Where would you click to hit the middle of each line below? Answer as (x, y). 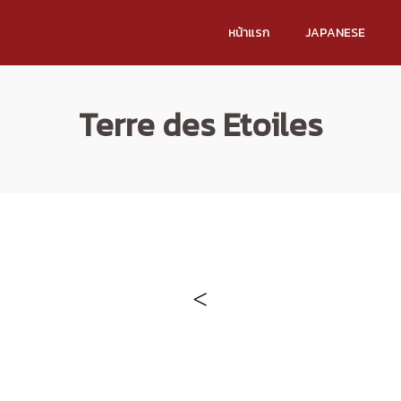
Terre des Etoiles (200, 124)
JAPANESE (335, 32)
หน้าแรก (249, 32)
